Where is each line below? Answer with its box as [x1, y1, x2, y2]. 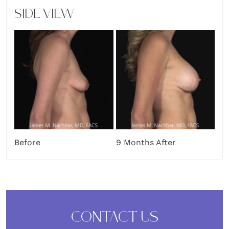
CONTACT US [71, 210, 158, 226]
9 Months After [116, 137, 176, 147]
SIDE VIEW [14, 8, 74, 21]
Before [14, 137, 40, 147]
